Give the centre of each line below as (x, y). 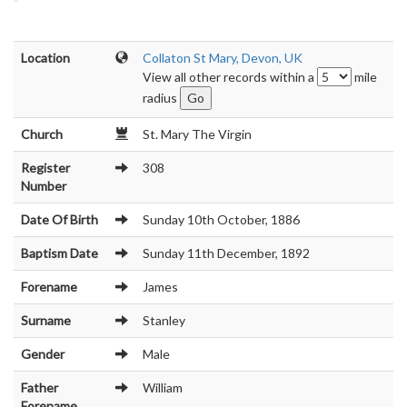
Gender (43, 354)
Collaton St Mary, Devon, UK (223, 58)
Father (40, 387)
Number (44, 186)
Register (45, 168)
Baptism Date (60, 253)
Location (45, 58)
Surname (46, 320)
